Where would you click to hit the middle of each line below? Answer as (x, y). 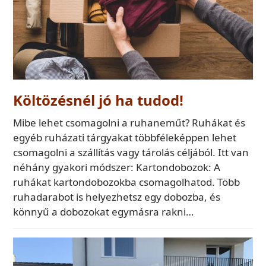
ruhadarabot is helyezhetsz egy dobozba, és (117, 197)
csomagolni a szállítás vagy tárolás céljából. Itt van (131, 153)
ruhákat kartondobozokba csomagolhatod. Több (127, 182)
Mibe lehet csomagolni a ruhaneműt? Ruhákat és (129, 123)
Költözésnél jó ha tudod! (99, 100)
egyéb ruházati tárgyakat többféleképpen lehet (125, 138)
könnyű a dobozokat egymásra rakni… (104, 212)
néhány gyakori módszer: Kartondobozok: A (117, 167)
